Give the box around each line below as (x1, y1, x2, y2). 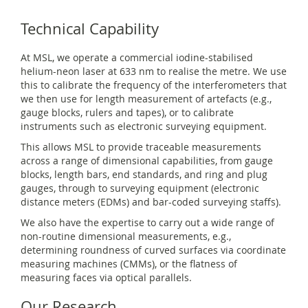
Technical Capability (21, 19, 159, 39)
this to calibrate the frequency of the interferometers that (21, 78, 287, 92)
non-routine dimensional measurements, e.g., (21, 230, 231, 243)
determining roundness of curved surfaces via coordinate (21, 243, 286, 257)
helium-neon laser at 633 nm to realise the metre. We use (21, 65, 287, 78)
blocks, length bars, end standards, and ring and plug (21, 168, 267, 181)
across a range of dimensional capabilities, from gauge (21, 154, 273, 168)
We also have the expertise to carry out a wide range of (21, 216, 274, 230)
